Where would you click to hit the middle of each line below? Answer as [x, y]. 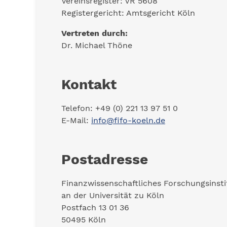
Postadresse [105, 159]
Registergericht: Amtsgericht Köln [128, 13]
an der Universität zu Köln [113, 195]
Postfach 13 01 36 [95, 207]
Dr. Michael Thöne [97, 45]
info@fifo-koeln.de [128, 120]
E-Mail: [76, 120]
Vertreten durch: [94, 33]
